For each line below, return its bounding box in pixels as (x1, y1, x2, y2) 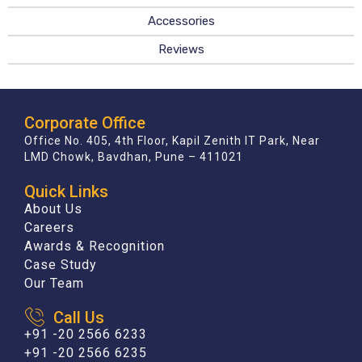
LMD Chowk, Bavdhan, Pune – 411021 (24, 150, 243, 164)
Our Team (24, 276, 84, 292)
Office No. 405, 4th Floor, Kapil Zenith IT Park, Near (24, 134, 320, 148)
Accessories (147, 14, 215, 29)
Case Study (24, 257, 97, 273)
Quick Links (24, 182, 108, 202)
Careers (24, 220, 74, 236)
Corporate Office (24, 113, 145, 133)
